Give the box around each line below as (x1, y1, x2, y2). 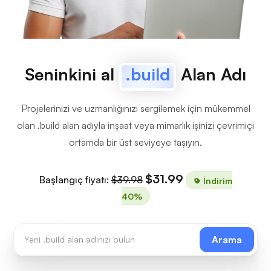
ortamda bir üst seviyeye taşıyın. (69, 136, 202, 148)
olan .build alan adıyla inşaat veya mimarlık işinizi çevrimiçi (17, 119, 254, 131)
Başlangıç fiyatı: (39, 174, 111, 186)
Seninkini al (25, 64, 119, 85)
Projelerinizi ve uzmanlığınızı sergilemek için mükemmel (21, 102, 250, 114)
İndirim (200, 175, 232, 185)
